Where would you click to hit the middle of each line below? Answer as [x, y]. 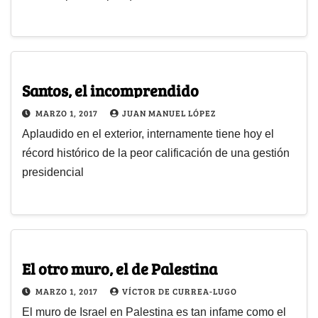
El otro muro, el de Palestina [120, 268]
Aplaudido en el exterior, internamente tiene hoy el [148, 134]
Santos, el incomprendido [110, 91]
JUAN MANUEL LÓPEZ [169, 113]
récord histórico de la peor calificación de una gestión [156, 153]
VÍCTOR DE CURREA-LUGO [180, 291]
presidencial [53, 172]
